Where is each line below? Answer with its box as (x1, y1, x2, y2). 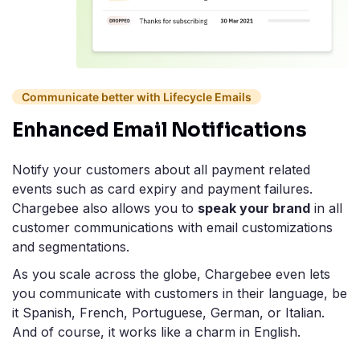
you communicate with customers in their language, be (12, 285, 347, 302)
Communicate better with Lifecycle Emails (22, 90, 252, 104)
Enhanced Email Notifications (12, 118, 307, 143)
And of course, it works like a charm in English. (12, 324, 301, 341)
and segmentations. (12, 239, 129, 256)
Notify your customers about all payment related (12, 162, 310, 178)
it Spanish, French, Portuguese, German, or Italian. (12, 305, 325, 321)
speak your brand (198, 200, 310, 217)
